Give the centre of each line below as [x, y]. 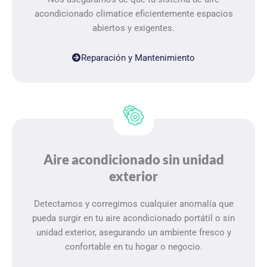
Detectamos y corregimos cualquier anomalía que [133, 204]
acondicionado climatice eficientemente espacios [133, 14]
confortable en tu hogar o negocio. [133, 246]
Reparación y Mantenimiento [138, 58]
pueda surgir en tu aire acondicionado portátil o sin [133, 218]
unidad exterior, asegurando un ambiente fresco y [133, 232]
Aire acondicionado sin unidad [133, 159]
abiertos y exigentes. [133, 28]
